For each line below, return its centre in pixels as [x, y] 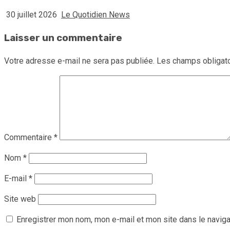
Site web [20, 199]
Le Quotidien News [95, 15]
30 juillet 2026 [32, 15]
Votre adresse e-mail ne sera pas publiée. [79, 61]
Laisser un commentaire [63, 38]
